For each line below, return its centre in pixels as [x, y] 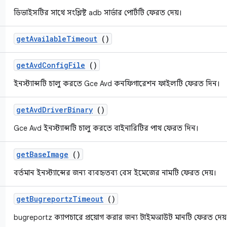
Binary [80, 110]
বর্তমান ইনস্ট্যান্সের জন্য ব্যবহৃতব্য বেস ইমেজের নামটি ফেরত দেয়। [115, 173]
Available [48, 39]
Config [55, 65]
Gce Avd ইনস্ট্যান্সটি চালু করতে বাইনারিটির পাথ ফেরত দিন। [106, 128]
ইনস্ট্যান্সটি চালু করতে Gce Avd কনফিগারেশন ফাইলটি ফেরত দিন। [117, 84]
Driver [55, 110]
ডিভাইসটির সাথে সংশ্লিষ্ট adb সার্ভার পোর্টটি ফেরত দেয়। [98, 13]
